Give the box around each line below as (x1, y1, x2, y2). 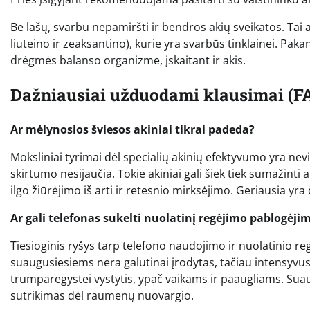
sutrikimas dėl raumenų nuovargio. (10, 288, 194, 304)
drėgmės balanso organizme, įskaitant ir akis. (10, 53, 246, 69)
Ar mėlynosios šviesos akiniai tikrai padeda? (10, 122, 255, 138)
